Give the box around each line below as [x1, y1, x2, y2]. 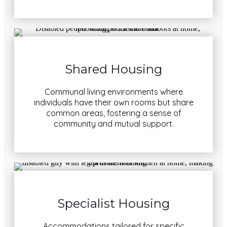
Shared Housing [65, 61, 162, 77]
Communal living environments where [44, 86, 183, 97]
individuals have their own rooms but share [33, 97, 194, 107]
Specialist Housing [57, 196, 170, 211]
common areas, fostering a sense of [46, 107, 181, 118]
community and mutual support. [53, 118, 174, 129]
